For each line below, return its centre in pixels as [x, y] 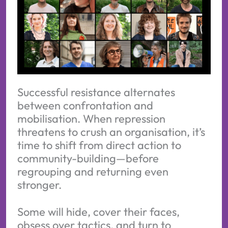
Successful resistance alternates [96, 92]
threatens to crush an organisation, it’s [111, 132]
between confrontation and [85, 105]
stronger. [39, 184]
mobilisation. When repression [91, 118]
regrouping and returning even [93, 171]
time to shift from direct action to [99, 145]
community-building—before [88, 158]
